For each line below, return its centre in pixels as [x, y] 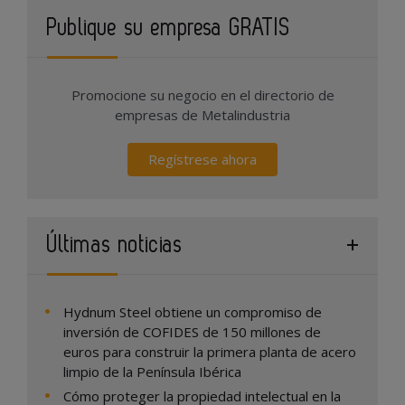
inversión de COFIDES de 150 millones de [192, 331]
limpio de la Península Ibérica [152, 371]
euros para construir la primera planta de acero [210, 351]
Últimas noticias [115, 245]
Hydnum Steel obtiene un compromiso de [193, 311]
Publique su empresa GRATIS [169, 28]
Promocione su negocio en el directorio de [202, 94]
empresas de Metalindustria [202, 114]
